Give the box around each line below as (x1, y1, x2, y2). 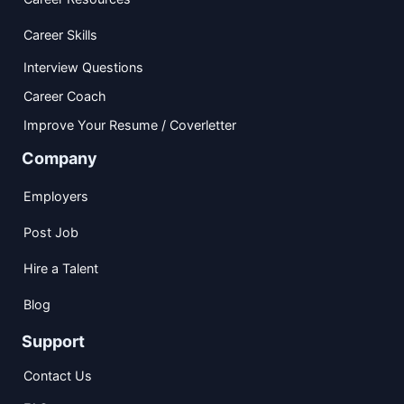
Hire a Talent (23, 260, 98, 276)
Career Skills (23, 26, 97, 42)
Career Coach (23, 87, 106, 104)
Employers (23, 188, 88, 204)
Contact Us (23, 367, 92, 383)
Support (22, 331, 85, 351)
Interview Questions (23, 59, 143, 75)
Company (22, 148, 97, 168)
